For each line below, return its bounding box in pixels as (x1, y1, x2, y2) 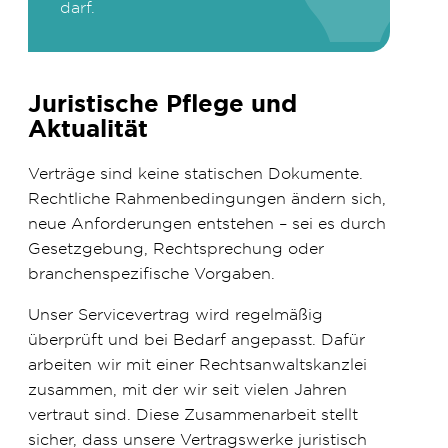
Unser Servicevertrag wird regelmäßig (28, 304, 323, 325)
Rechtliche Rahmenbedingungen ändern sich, (28, 188, 386, 209)
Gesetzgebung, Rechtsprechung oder (28, 238, 324, 259)
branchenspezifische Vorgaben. (28, 263, 275, 284)
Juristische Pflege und (28, 87, 297, 120)
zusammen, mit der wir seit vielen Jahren (28, 379, 347, 400)
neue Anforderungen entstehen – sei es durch (28, 213, 386, 234)
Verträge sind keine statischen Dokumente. (28, 163, 363, 184)
